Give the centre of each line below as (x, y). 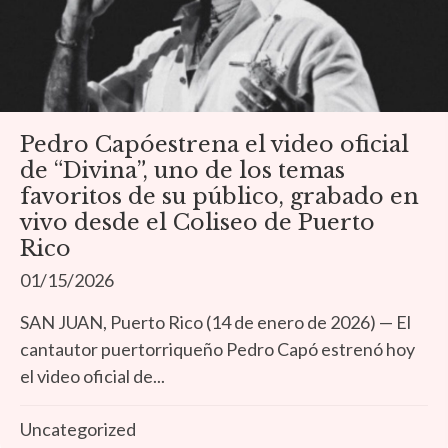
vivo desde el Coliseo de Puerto (197, 223)
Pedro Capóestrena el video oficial (214, 145)
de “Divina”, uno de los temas (182, 171)
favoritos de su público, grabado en (219, 197)
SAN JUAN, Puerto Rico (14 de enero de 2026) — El (215, 322)
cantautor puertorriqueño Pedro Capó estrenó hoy (217, 349)
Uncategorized (78, 429)
